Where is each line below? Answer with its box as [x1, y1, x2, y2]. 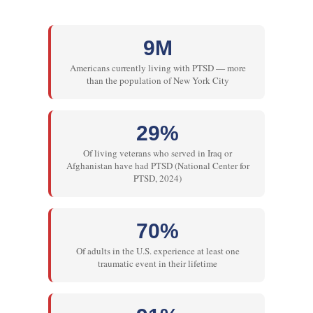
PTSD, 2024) [133, 172, 182, 185]
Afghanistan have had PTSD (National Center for [66, 159, 249, 173]
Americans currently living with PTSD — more [69, 61, 246, 75]
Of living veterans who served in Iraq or [83, 147, 233, 160]
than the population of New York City [86, 74, 229, 87]
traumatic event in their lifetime [98, 257, 218, 270]
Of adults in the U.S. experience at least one [75, 245, 240, 258]
